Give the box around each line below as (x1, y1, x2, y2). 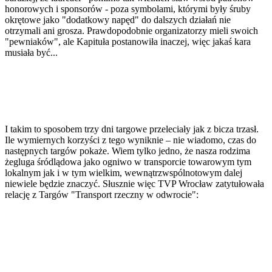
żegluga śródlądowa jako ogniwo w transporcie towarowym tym (5, 157, 251, 168)
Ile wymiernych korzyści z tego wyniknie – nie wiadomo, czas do (5, 135, 256, 146)
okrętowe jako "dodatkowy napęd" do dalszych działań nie (5, 15, 231, 25)
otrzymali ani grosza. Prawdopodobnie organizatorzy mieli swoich (5, 25, 258, 36)
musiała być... (5, 47, 58, 58)
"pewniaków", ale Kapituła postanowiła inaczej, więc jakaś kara (5, 36, 251, 47)
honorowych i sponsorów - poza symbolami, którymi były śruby (5, 4, 251, 15)
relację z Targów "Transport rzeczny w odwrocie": (5, 189, 199, 200)
